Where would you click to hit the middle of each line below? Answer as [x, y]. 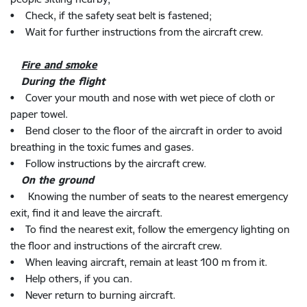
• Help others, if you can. [71, 279]
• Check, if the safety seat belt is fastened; [111, 15]
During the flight [63, 81]
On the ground [58, 180]
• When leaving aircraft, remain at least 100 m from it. [139, 262]
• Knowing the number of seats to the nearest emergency [149, 196]
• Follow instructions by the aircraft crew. [108, 163]
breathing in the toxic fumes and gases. [102, 147]
